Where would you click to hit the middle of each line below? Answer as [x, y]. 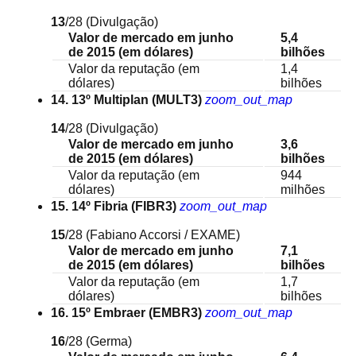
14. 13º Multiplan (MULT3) [126, 100]
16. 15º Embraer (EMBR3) [126, 313]
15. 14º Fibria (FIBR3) [114, 206]
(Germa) [109, 341]
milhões [303, 190]
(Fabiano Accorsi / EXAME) [163, 235]
